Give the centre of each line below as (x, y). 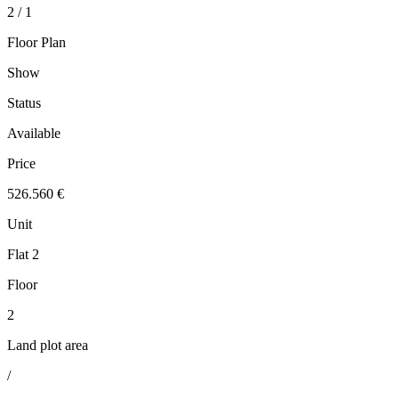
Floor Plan (37, 43)
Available (34, 134)
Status (24, 103)
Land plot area (48, 346)
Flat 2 (23, 255)
